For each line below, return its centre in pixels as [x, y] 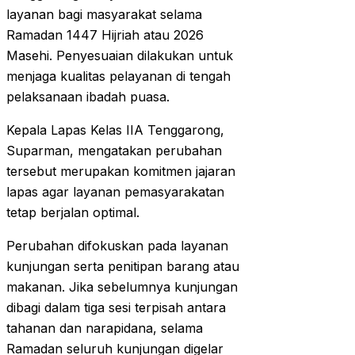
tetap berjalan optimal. [73, 213]
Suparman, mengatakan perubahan [114, 151]
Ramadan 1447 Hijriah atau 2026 [105, 35]
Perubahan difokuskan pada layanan [117, 246]
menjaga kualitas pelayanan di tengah [118, 76]
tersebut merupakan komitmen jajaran [121, 172]
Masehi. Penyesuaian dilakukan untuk [120, 56]
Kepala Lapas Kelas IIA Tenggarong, [115, 130]
